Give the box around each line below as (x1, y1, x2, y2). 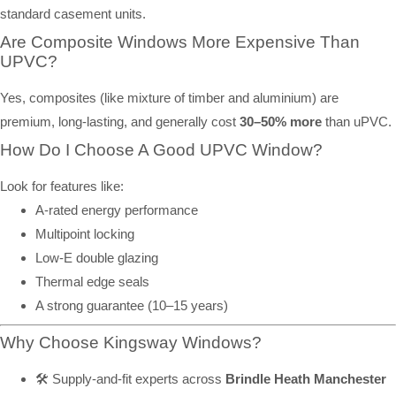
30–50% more (240, 114, 322, 130)
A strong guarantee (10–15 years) (35, 298, 228, 314)
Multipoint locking (35, 226, 134, 242)
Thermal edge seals (35, 274, 149, 290)
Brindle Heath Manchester (225, 370, 386, 386)
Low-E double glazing (35, 250, 158, 266)
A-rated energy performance (35, 202, 198, 218)
